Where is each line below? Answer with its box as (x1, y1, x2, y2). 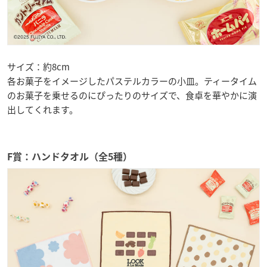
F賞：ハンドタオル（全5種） (7, 152, 132, 162)
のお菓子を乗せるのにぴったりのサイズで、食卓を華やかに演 (7, 89, 257, 103)
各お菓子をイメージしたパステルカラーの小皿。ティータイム (7, 74, 257, 88)
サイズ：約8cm (7, 60, 70, 74)
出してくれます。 (7, 103, 78, 117)
